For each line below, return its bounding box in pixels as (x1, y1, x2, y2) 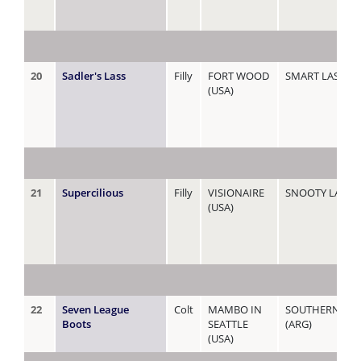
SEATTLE (208, 316, 248, 331)
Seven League (62, 301, 129, 317)
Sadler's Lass (62, 68, 126, 83)
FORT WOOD (208, 68, 269, 83)
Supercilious (62, 185, 123, 200)
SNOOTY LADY (285, 185, 354, 200)
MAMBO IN (208, 301, 262, 317)
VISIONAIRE (208, 185, 264, 200)
